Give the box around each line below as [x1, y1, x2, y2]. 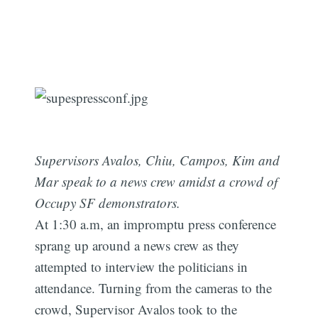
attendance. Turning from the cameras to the [35, 279, 273, 297]
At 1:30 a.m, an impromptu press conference [35, 215, 277, 234]
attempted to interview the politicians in [35, 258, 248, 276]
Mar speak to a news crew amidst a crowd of [35, 172, 278, 191]
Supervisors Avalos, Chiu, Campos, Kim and [35, 151, 280, 170]
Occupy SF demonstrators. [35, 194, 180, 212]
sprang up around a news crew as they [35, 236, 240, 255]
